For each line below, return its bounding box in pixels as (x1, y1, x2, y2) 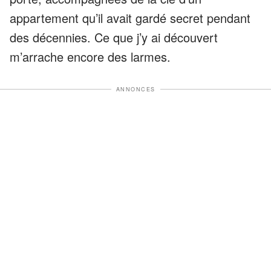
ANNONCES (116, 85, 155, 93)
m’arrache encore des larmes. (10, 47, 171, 65)
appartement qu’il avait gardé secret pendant (10, 8, 250, 27)
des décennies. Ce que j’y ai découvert (10, 28, 218, 46)
